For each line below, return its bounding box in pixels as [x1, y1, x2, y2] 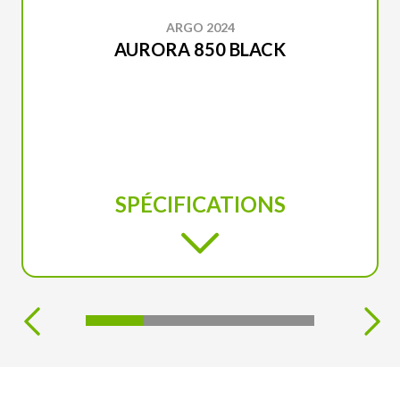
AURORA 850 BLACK [114, 38, 286, 60]
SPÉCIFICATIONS [114, 191, 286, 217]
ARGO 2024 [165, 20, 235, 35]
